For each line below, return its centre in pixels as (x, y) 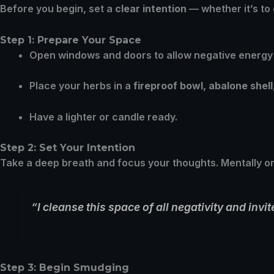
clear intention (151, 8)
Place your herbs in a (81, 86)
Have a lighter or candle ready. (103, 117)
